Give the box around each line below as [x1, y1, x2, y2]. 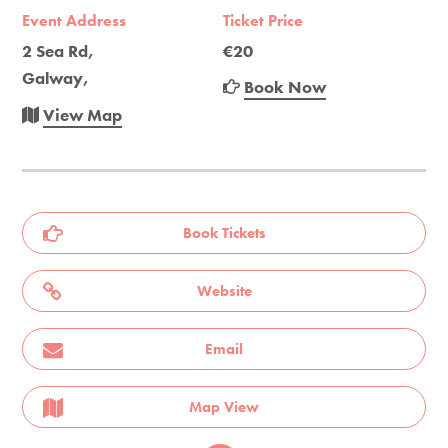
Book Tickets [182, 222, 266, 243]
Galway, [22, 66, 90, 89]
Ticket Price [223, 9, 304, 31]
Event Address [22, 9, 127, 31]
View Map [43, 103, 123, 126]
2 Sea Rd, [22, 39, 95, 62]
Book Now [244, 75, 327, 98]
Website [196, 280, 252, 301]
